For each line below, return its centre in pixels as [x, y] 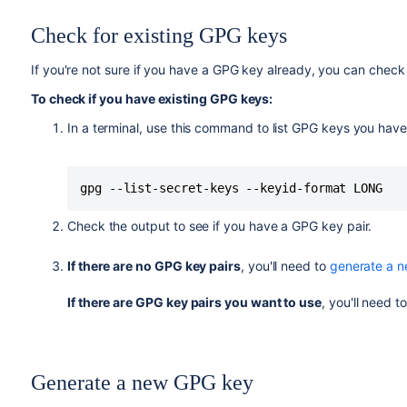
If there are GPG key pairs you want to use [194, 302]
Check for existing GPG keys [159, 35]
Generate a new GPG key [142, 382]
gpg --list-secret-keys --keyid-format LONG [231, 188]
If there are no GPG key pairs [154, 266]
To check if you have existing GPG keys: [152, 99]
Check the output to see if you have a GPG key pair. [219, 226]
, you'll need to [285, 266]
